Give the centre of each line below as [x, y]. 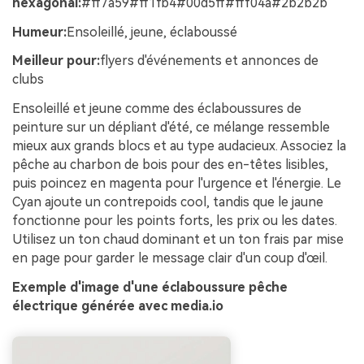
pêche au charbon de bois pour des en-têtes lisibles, [170, 165]
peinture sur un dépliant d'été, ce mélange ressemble [171, 128]
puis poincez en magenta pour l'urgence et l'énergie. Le [177, 184]
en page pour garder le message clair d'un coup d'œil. [170, 258]
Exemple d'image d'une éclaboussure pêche [150, 288]
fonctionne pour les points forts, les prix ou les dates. [175, 221]
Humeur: [39, 32]
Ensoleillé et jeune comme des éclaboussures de [157, 109]
